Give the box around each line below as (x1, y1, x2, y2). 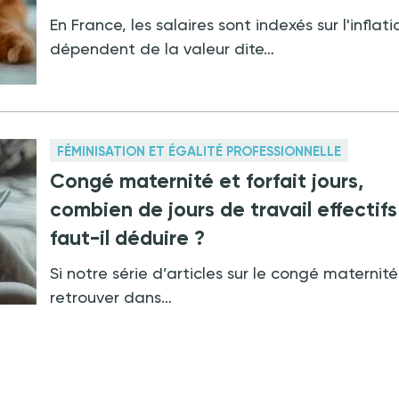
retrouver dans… (50, 287, 173, 306)
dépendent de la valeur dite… (50, 39, 275, 59)
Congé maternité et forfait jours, (50, 167, 364, 193)
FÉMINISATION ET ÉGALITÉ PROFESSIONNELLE (57, 142, 342, 159)
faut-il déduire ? (50, 224, 206, 250)
